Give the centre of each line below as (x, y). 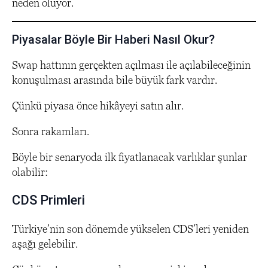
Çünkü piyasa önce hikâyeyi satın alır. (98, 105)
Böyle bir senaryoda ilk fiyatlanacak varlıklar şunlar (130, 157)
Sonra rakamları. (51, 131)
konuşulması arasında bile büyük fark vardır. (115, 80)
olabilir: (30, 172)
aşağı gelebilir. (45, 243)
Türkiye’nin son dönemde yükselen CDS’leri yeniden (130, 229)
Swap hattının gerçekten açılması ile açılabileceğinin (131, 65)
